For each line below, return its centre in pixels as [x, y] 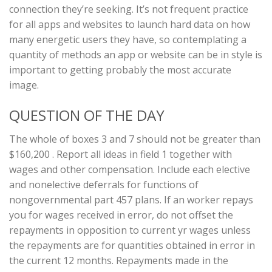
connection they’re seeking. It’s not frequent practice [129, 9]
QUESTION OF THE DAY [87, 115]
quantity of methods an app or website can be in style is [136, 54]
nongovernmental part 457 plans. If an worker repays [131, 199]
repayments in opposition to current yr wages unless [130, 230]
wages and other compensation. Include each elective [130, 169]
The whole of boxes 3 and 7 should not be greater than [135, 139]
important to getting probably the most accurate [120, 70]
